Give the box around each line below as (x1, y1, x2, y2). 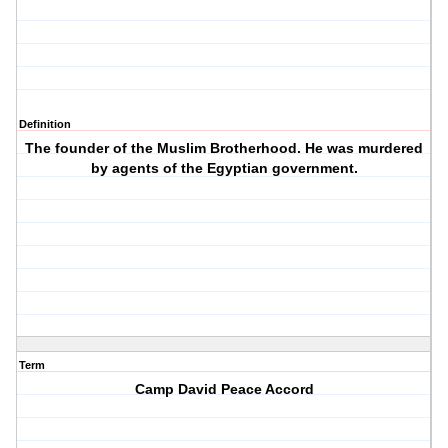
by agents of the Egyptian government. (90, 160, 358, 177)
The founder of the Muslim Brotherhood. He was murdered (25, 140, 424, 157)
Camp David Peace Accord (134, 381, 314, 398)
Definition (19, 118, 71, 131)
